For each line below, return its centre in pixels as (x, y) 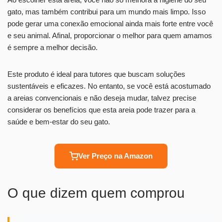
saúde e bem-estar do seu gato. (59, 121)
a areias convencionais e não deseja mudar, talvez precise (102, 98)
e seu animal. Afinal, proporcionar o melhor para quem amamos (110, 35)
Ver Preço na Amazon (115, 156)
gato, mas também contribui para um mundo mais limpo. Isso (107, 11)
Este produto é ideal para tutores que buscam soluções (96, 74)
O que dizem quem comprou (96, 193)
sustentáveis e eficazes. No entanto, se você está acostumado (109, 86)
